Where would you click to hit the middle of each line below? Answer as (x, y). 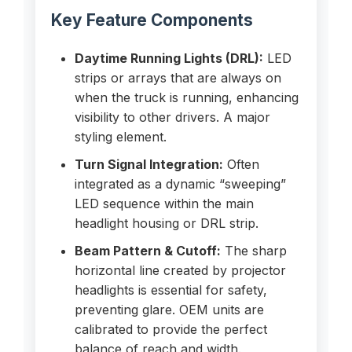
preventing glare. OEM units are (169, 309)
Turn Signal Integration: (148, 164)
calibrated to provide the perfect (170, 329)
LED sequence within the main (164, 203)
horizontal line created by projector (180, 270)
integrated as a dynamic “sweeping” (180, 183)
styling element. (120, 136)
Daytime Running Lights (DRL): (169, 58)
